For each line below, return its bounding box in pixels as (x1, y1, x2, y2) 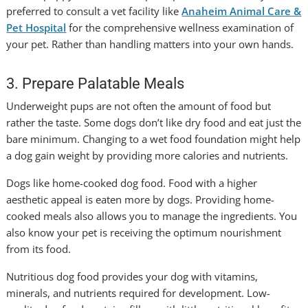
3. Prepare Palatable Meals (6, 75, 185, 93)
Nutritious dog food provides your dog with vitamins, (6, 269, 258, 284)
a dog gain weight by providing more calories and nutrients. (6, 148, 289, 163)
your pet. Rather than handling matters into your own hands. (6, 37, 294, 52)
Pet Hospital (6, 21, 67, 35)
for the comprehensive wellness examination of (66, 21, 294, 35)
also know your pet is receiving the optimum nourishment (6, 225, 282, 240)
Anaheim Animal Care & (181, 4, 302, 19)
